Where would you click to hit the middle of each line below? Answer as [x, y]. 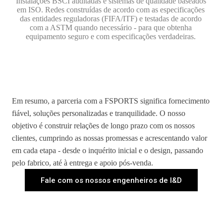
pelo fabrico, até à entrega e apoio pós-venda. [83, 163]
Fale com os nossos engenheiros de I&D [111, 180]
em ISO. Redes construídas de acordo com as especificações [111, 10]
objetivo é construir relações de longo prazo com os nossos [103, 126]
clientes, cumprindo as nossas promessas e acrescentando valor [110, 138]
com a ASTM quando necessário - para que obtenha [111, 28]
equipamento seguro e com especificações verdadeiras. [111, 36]
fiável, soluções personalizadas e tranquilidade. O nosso [99, 113]
